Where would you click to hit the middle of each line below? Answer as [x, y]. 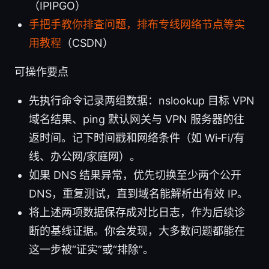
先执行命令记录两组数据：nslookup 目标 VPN [142, 100]
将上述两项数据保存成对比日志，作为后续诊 [137, 212]
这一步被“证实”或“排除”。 [91, 249]
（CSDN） [87, 43]
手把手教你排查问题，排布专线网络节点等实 [137, 24]
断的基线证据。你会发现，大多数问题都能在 [137, 231]
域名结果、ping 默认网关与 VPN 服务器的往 [137, 119]
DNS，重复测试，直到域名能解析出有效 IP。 [138, 193]
